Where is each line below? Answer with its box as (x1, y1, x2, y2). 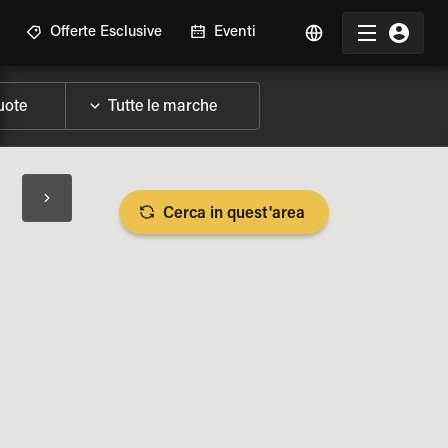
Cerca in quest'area (163, 206, 305, 222)
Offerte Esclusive (50, 25, 162, 40)
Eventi (214, 25, 256, 40)
